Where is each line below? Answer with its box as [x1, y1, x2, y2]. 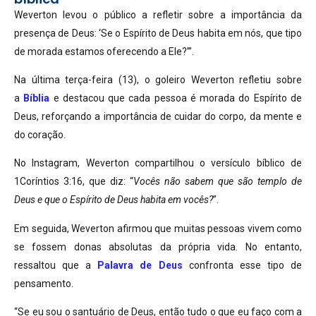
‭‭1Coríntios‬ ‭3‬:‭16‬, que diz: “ [14, 176, 133, 188]
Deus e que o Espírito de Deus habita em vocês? [14, 194, 213, 206]
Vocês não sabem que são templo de [133, 176, 302, 188]
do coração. [14, 128, 66, 140]
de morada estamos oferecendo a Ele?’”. [14, 45, 194, 57]
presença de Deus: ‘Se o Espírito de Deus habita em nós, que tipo [14, 27, 302, 39]
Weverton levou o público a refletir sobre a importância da [14, 8, 302, 20]
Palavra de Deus [97, 259, 183, 271]
